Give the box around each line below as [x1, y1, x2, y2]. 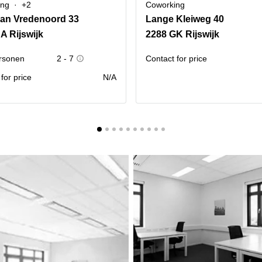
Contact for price [146, 54, 207, 63]
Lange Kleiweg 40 [146, 14, 224, 24]
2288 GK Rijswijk [146, 29, 219, 39]
